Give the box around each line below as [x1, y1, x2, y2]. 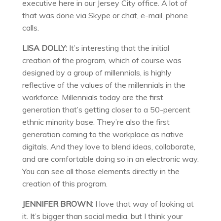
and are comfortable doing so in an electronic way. [22, 153, 199, 164]
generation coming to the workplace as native [22, 129, 184, 139]
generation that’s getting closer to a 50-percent [22, 104, 190, 114]
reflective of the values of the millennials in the [22, 79, 185, 90]
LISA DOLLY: [22, 42, 67, 53]
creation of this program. [22, 178, 108, 188]
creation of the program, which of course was [22, 55, 182, 65]
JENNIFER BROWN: [22, 198, 93, 209]
